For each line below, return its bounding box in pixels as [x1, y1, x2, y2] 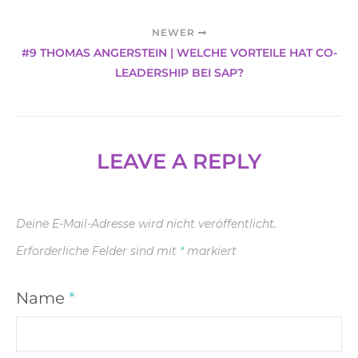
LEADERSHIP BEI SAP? [114, 66, 244, 81]
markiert [184, 244, 237, 259]
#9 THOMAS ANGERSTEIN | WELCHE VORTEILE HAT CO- [21, 46, 337, 61]
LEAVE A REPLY [97, 149, 261, 175]
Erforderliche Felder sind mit [16, 244, 180, 259]
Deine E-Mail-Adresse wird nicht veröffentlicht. [16, 217, 276, 232]
